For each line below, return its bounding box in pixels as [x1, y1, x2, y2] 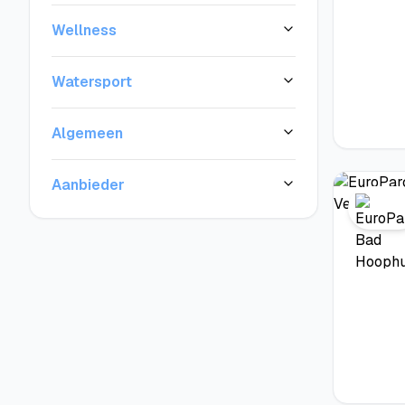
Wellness [52, 21, 117, 40]
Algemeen [52, 124, 123, 143]
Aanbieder [52, 175, 125, 194]
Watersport [52, 72, 132, 91]
